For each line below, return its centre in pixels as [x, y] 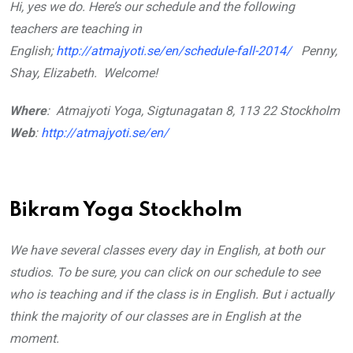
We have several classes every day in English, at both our [167, 250]
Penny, [319, 50]
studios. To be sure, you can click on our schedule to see [165, 272]
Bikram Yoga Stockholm [126, 210]
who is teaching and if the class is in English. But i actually [172, 294]
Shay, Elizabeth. [56, 72]
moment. [34, 338]
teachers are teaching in [76, 28]
